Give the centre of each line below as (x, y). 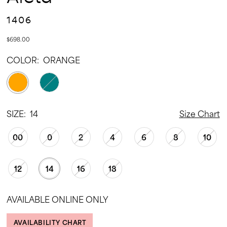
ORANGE (62, 59)
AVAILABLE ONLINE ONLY (58, 199)
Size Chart (199, 113)
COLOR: (23, 59)
